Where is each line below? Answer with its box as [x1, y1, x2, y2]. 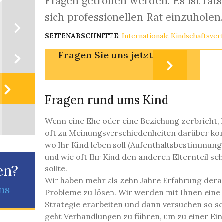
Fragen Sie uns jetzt [58, 49, 153, 61]
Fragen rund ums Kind [45, 92, 168, 108]
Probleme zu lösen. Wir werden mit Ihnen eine [45, 187, 220, 198]
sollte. [45, 164, 67, 174]
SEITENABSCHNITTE [45, 31, 118, 40]
